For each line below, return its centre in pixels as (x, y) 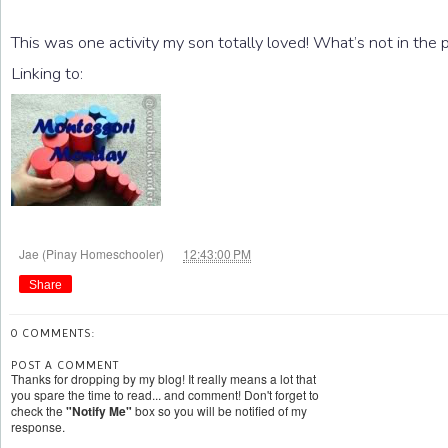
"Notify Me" (99, 410)
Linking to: (47, 73)
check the (38, 410)
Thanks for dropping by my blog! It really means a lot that (163, 378)
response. (38, 426)
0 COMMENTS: (53, 332)
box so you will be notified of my (219, 410)
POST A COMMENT (65, 364)
